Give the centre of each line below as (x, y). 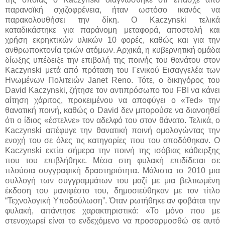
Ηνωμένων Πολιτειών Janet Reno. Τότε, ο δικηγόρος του (113, 80)
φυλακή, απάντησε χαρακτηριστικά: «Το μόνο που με (113, 210)
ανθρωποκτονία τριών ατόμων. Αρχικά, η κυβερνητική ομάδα (113, 50)
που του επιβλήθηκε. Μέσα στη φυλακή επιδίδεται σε (113, 160)
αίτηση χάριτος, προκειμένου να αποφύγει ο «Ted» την (113, 100)
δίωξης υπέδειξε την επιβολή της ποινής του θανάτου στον (113, 60)
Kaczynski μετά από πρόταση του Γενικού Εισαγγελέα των (113, 70)
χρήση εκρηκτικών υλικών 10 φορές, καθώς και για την (113, 40)
